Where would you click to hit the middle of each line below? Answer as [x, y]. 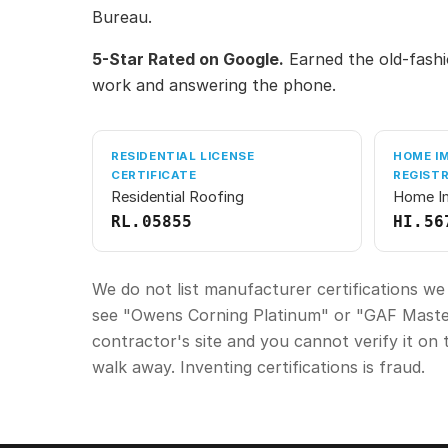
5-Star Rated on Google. [188, 59]
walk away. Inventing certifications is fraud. [258, 367]
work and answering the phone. [214, 85]
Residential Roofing [177, 197]
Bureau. [122, 17]
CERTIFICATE [154, 175]
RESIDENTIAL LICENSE [183, 156]
